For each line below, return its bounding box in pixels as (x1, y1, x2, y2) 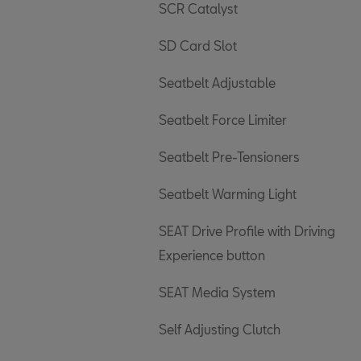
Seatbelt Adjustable (159, 75, 276, 90)
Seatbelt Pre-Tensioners (159, 149, 300, 164)
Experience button (159, 247, 265, 263)
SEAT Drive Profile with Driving (159, 223, 335, 239)
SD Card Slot (159, 38, 237, 53)
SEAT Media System (159, 284, 276, 300)
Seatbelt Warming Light (159, 186, 297, 201)
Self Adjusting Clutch (159, 322, 280, 337)
